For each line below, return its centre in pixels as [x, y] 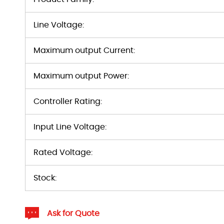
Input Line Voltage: [70, 127]
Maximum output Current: [84, 50]
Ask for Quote [73, 213]
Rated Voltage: [63, 152]
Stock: [45, 178]
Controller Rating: [68, 101]
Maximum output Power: [81, 76]
